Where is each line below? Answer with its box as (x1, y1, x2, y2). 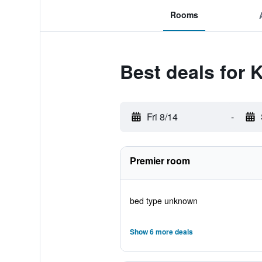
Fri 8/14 (146, 110, 178, 123)
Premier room (129, 154, 190, 167)
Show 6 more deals (129, 226, 193, 237)
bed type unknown (129, 195, 198, 206)
